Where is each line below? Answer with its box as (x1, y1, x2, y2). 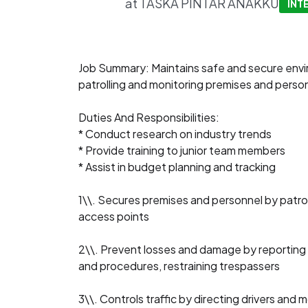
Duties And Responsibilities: (78, 110, 219, 124)
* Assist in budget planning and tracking (78, 159, 276, 174)
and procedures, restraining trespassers (78, 258, 280, 273)
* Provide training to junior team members (78, 143, 285, 157)
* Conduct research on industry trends (78, 126, 272, 141)
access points (78, 209, 149, 223)
